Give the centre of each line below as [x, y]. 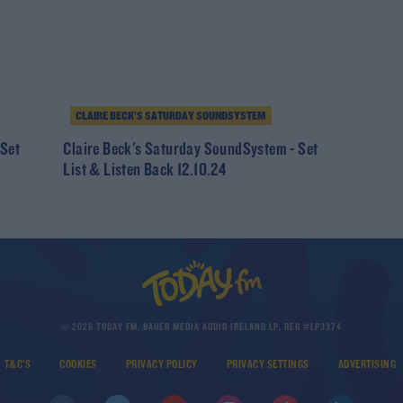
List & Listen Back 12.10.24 [145, 170]
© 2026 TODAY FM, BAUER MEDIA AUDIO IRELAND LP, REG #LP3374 [201, 327]
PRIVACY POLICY [161, 364]
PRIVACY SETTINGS [268, 364]
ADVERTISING [367, 364]
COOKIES [78, 364]
